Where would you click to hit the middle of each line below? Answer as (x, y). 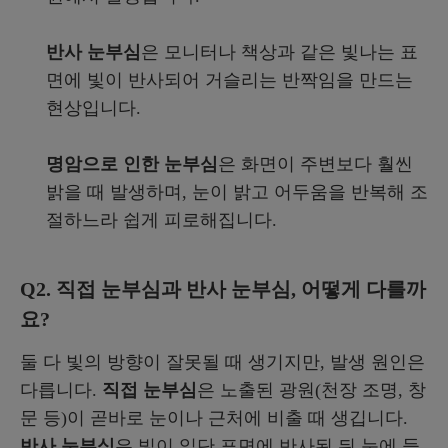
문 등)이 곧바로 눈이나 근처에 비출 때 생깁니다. (214, 418)
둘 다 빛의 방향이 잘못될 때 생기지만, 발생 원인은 (222, 362)
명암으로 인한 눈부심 (132, 164)
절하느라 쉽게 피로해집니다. (164, 220)
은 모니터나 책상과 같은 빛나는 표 (279, 52)
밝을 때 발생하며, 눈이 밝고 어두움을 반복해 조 (237, 192)
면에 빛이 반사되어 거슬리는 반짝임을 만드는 (229, 80)
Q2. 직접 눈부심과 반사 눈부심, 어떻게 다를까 (223, 289)
